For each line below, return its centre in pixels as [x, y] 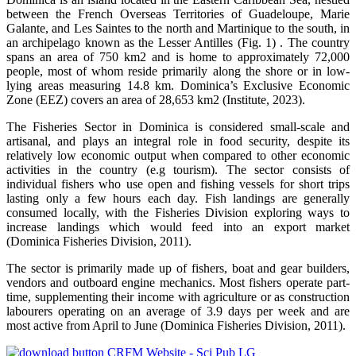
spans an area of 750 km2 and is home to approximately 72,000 [178, 56]
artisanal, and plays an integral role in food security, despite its [178, 141]
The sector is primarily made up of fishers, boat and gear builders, [178, 268]
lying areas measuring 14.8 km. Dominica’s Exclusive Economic [178, 85]
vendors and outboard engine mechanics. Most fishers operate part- [178, 282]
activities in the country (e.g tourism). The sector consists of [178, 169]
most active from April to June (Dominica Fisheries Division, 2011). [176, 325]
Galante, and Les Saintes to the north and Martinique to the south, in [178, 28]
